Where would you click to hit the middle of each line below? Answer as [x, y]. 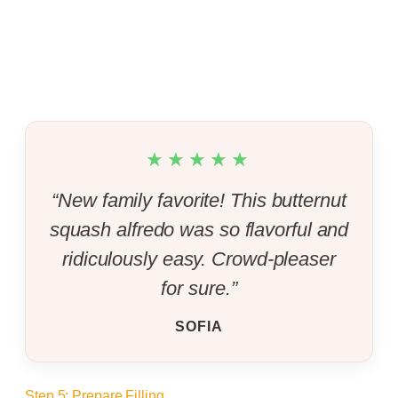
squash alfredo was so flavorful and [199, 229]
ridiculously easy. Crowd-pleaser [199, 259]
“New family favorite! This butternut [199, 200]
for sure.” [199, 288]
